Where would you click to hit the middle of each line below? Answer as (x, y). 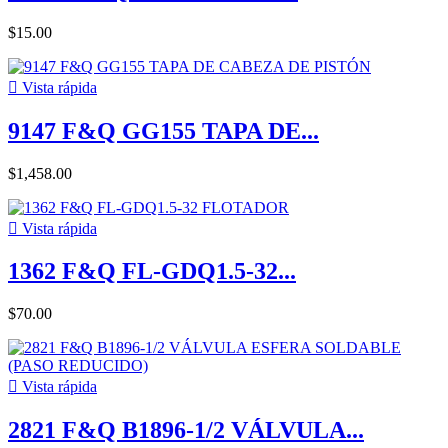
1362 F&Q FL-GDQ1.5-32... (152, 271)
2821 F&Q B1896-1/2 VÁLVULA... (186, 430)
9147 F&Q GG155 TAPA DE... (163, 130)
